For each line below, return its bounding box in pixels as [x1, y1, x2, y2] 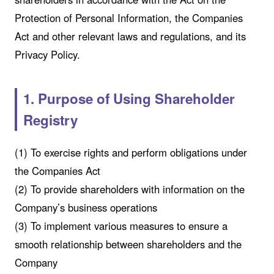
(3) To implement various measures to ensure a [14, 218, 228, 233]
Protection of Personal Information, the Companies [14, 10, 243, 25]
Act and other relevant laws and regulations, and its [14, 29, 246, 43]
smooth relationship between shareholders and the [14, 237, 242, 251]
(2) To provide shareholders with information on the [14, 182, 245, 196]
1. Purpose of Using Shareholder [23, 89, 235, 108]
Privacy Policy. [14, 47, 80, 62]
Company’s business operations [14, 200, 157, 215]
